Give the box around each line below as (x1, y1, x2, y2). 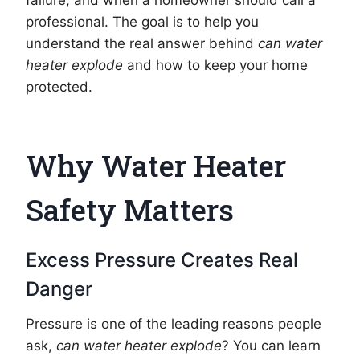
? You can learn (222, 337, 321, 354)
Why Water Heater (26, 145, 286, 185)
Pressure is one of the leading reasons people (26, 315, 321, 332)
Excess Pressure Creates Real (26, 247, 298, 272)
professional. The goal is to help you (26, 14, 259, 31)
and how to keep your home (123, 57, 308, 74)
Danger (26, 276, 92, 301)
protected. (26, 79, 92, 96)
